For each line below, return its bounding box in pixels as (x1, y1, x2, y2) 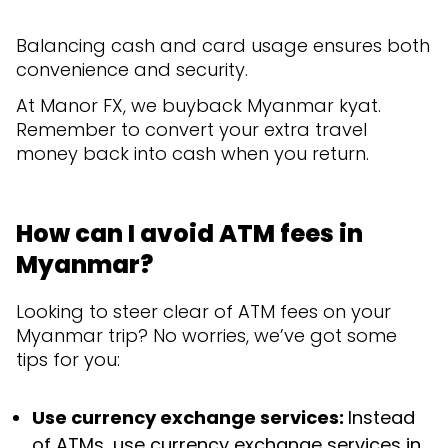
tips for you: (16, 346, 120, 372)
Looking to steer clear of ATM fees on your (16, 298, 391, 324)
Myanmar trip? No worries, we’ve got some (16, 322, 397, 348)
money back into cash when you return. (16, 140, 369, 166)
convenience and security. (16, 56, 248, 82)
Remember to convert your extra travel (16, 116, 367, 142)
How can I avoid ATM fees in (16, 216, 363, 250)
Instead (348, 404, 415, 430)
